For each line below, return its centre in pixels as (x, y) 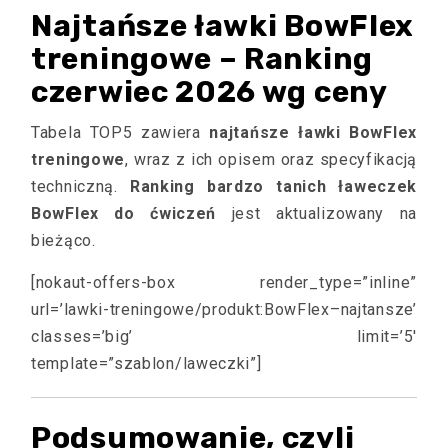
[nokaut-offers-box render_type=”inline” (224, 282)
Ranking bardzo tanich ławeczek (273, 186)
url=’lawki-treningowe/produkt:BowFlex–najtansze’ (224, 309)
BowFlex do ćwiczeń (124, 213)
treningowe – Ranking (202, 58)
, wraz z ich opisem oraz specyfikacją (271, 159)
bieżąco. (63, 240)
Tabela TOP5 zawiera (120, 132)
